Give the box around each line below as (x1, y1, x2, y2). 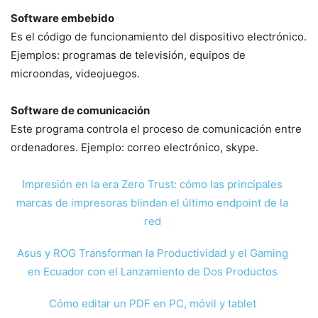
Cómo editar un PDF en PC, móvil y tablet (48, 296, 256, 310)
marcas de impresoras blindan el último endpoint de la (16, 196, 289, 209)
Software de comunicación (11, 104, 150, 117)
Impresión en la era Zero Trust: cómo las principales (22, 177, 283, 191)
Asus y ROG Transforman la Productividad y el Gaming (16, 246, 288, 260)
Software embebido (11, 11, 114, 25)
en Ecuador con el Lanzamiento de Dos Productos (27, 264, 278, 278)
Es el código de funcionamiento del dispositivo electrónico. (11, 30, 307, 43)
